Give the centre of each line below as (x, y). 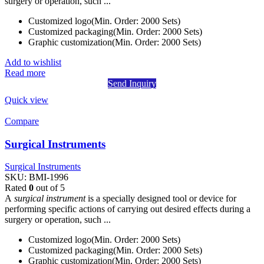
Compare (22, 121)
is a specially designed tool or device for (161, 199)
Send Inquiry (132, 83)
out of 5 (49, 188)
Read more (25, 72)
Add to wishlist (33, 62)
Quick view (27, 100)
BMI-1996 (49, 177)
